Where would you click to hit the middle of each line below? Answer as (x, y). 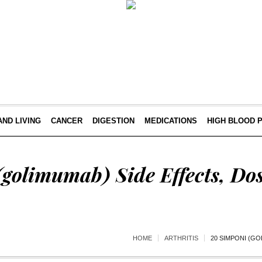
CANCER (66, 121)
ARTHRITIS (181, 238)
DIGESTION (113, 121)
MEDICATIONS (170, 121)
